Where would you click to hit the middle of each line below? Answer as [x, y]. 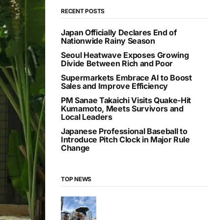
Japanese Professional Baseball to [124, 131]
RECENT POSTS [83, 11]
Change [76, 148]
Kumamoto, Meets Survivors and [122, 108]
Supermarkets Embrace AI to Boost [126, 77]
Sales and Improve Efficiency [115, 86]
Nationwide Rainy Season [108, 41]
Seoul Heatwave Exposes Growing [125, 55]
